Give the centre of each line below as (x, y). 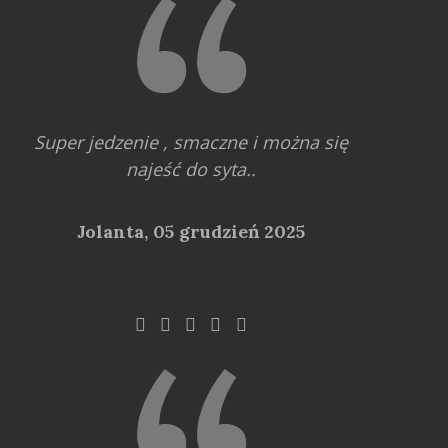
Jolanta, (114, 231)
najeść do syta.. (190, 168)
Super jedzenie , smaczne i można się (190, 141)
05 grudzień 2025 (228, 231)
